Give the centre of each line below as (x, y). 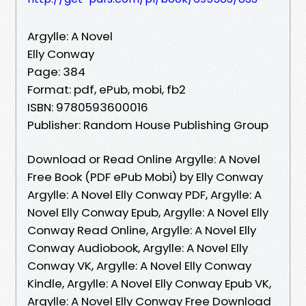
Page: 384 (56, 71)
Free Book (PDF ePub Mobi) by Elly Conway (145, 177)
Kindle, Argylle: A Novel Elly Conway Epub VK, (149, 283)
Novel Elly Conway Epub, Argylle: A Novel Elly (148, 212)
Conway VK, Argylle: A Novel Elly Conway (139, 265)
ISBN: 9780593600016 (88, 107)
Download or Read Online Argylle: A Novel (144, 159)
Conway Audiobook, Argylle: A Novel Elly (138, 248)
